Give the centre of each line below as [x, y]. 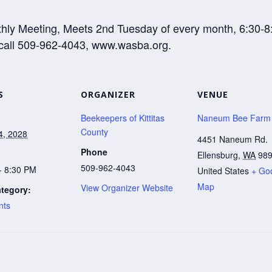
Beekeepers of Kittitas [123, 118]
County [94, 132]
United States [223, 171]
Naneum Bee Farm [234, 118]
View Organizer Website [127, 187]
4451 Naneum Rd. [233, 139]
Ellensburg [218, 155]
